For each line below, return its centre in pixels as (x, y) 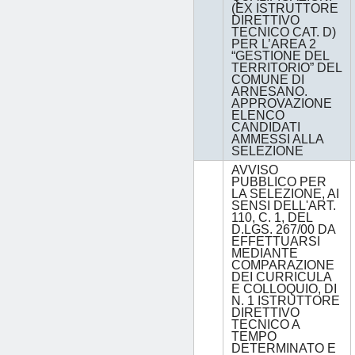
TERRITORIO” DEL (286, 68)
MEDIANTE (265, 254)
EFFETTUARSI (276, 242)
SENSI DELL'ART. (284, 206)
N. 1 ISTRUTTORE (286, 301)
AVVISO (255, 170)
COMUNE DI (268, 80)
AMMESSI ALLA (277, 139)
